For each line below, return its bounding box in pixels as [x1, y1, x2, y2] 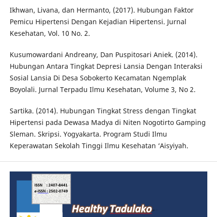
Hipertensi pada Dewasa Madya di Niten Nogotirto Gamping [9, 118, 206, 127]
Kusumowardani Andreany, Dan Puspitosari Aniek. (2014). [9, 50, 198, 60]
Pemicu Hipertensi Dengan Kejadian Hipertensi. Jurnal [9, 17, 186, 27]
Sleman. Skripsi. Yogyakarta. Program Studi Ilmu [9, 129, 167, 139]
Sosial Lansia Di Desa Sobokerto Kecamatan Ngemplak [9, 73, 186, 83]
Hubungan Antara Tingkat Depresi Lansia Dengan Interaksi [9, 62, 202, 71]
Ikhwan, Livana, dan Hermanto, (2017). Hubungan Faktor [9, 5, 194, 15]
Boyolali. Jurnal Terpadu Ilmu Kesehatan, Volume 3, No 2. [9, 85, 196, 94]
